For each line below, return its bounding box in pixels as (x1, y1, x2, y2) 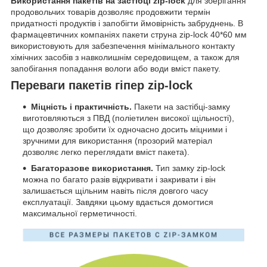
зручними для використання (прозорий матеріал (23, 135, 212, 145)
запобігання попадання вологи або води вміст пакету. (11, 64, 221, 74)
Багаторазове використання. (31, 163, 156, 173)
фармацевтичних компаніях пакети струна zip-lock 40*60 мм (11, 30, 247, 40)
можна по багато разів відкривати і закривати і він (23, 174, 216, 184)
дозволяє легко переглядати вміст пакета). (23, 147, 190, 157)
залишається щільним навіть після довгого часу (23, 185, 208, 195)
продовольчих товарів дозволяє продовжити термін (11, 7, 210, 17)
